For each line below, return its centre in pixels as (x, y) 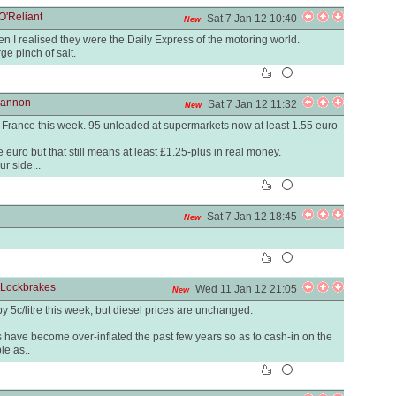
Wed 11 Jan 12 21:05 (249, 289)
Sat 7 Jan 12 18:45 (255, 217)
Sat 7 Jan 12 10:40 (255, 19)
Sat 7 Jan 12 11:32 (255, 104)
